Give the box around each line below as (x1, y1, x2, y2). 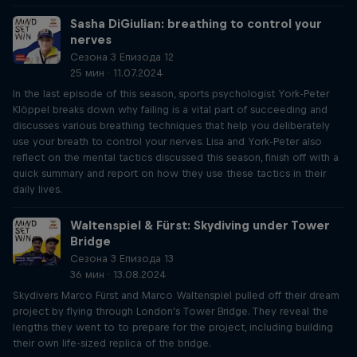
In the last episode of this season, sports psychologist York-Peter (13, 88, 329, 100)
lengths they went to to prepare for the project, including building (13, 321, 333, 333)
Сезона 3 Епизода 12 (70, 51, 174, 63)
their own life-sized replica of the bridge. (13, 337, 211, 349)
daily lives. (13, 183, 62, 195)
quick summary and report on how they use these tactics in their (13, 167, 326, 179)
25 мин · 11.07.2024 (70, 67, 163, 79)
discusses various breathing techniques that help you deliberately (13, 120, 330, 131)
